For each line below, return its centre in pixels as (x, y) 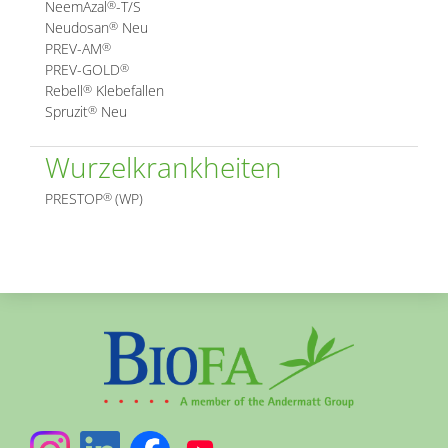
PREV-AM (73, 48)
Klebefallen (127, 90)
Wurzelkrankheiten (163, 166)
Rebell (63, 90)
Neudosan (76, 27)
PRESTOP (73, 198)
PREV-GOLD (82, 69)
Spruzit (66, 111)
